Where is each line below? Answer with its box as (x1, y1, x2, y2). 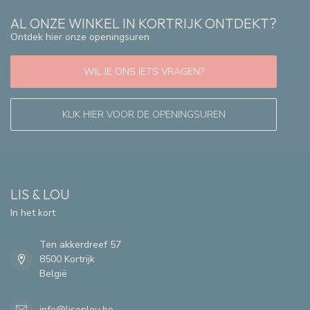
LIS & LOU (10, 185, 70, 203)
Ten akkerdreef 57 (39, 238, 121, 252)
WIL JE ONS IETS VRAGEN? (83, 65, 204, 79)
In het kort (10, 206, 55, 220)
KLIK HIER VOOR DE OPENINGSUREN (62, 108, 226, 122)
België (39, 267, 67, 281)
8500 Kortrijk (39, 253, 95, 266)
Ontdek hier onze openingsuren (10, 30, 149, 44)
